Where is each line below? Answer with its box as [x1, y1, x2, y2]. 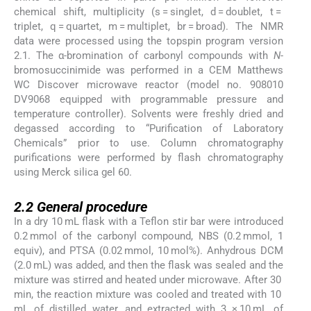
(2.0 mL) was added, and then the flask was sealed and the [14, 258, 283, 271]
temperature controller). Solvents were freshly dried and [14, 107, 283, 120]
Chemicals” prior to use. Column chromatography [14, 136, 283, 149]
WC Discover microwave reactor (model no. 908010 [14, 78, 283, 91]
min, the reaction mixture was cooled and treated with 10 [14, 287, 283, 301]
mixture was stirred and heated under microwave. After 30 [14, 273, 283, 286]
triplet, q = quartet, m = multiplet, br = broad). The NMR [14, 19, 283, 33]
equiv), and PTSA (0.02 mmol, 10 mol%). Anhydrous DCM [14, 244, 283, 257]
